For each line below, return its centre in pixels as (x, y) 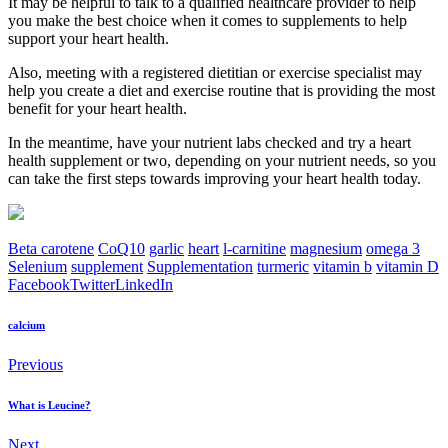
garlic (166, 248)
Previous (35, 364)
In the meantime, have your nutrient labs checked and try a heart (209, 142)
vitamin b (342, 266)
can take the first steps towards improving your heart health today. (214, 178)
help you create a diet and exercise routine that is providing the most (221, 90)
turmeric (283, 266)
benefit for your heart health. (97, 108)
